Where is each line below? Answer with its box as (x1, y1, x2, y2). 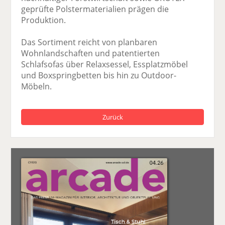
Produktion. (21, 15, 66, 26)
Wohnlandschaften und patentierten (21, 48, 160, 59)
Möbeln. (21, 81, 52, 92)
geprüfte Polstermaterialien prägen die (21, 4, 169, 15)
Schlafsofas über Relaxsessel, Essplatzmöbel (21, 59, 188, 70)
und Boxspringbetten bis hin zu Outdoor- (21, 70, 177, 81)
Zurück (102, 113, 123, 122)
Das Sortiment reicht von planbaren (21, 37, 158, 48)
